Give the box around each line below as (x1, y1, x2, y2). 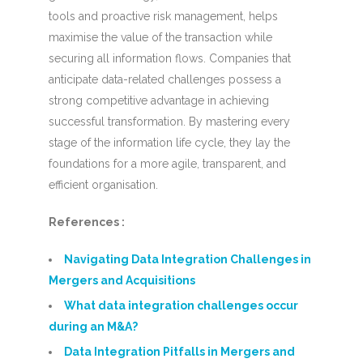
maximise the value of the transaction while (48, 31, 272, 44)
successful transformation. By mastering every (48, 115, 290, 128)
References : (48, 216, 125, 228)
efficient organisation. (48, 178, 158, 191)
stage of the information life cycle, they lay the (48, 136, 290, 149)
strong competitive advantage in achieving (48, 94, 269, 107)
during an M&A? (48, 320, 138, 333)
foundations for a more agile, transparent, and (48, 157, 286, 170)
